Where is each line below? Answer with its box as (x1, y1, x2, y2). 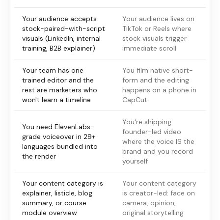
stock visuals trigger (122, 33, 187, 43)
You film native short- (122, 65, 193, 75)
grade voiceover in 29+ (22, 132, 95, 141)
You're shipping (122, 117, 171, 126)
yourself (122, 156, 148, 165)
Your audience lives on (122, 14, 194, 23)
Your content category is (22, 178, 103, 188)
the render (22, 151, 56, 161)
